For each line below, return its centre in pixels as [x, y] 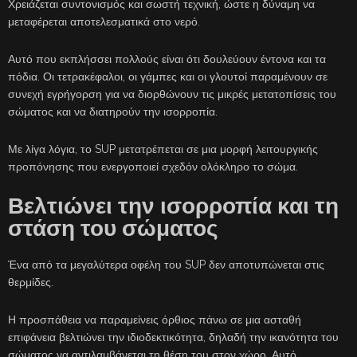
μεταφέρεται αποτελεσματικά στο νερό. [104, 22]
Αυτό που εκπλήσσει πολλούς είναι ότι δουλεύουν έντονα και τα [167, 59]
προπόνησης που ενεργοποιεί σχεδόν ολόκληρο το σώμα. [153, 167]
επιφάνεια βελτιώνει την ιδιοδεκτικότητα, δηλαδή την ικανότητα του [173, 337]
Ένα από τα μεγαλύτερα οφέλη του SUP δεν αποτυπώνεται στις [166, 265]
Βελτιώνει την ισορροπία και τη [173, 206]
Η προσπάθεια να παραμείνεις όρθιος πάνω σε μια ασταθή [155, 320]
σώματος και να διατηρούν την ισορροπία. [113, 112]
